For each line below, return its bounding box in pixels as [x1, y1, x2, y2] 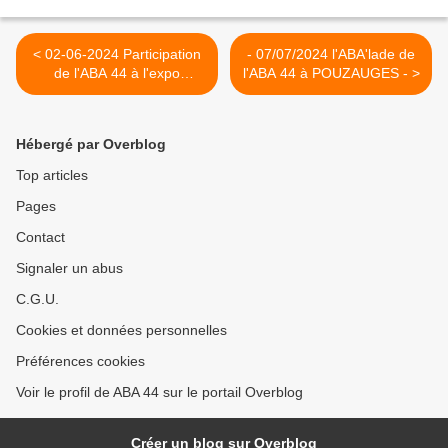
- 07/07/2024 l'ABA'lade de [247, 46, 415, 63]
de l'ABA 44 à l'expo [54, 65, 180, 82]
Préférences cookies [16, 353, 145, 370]
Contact [16, 229, 65, 246]
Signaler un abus [16, 260, 123, 277]
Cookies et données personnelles [16, 322, 227, 339]
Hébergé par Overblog [16, 136, 166, 153]
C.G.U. [16, 291, 59, 308]
